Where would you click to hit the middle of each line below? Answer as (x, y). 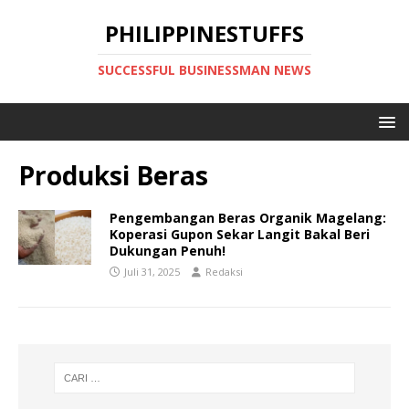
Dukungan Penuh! (168, 251)
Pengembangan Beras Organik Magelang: (248, 218)
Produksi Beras (113, 175)
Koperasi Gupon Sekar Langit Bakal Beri (240, 234)
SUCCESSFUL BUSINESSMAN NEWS (204, 70)
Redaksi (224, 272)
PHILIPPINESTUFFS (204, 33)
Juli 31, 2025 (152, 272)
